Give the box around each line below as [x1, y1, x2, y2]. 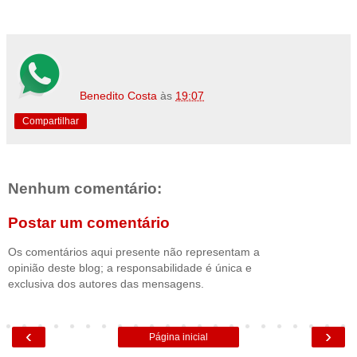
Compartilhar [22, 115, 79, 127]
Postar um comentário [8, 214, 170, 232]
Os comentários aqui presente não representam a [8, 245, 260, 258]
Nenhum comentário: [8, 179, 162, 197]
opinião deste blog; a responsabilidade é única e [8, 261, 252, 274]
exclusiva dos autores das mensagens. [8, 277, 204, 290]
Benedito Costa [80, 88, 158, 102]
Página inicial [149, 331, 208, 343]
